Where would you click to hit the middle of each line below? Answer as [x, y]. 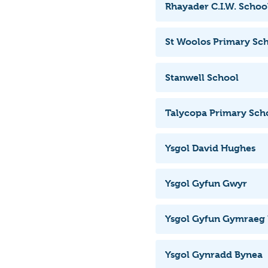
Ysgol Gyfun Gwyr [206, 184]
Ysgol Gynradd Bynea [214, 254]
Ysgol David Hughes [210, 148]
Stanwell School [202, 77]
